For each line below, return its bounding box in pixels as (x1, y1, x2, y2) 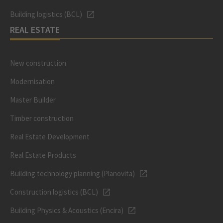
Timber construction (10, 113, 74, 123)
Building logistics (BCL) (10, 9, 82, 19)
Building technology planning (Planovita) (10, 169, 135, 178)
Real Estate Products (10, 150, 76, 160)
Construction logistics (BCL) (10, 187, 98, 197)
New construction (10, 58, 66, 68)
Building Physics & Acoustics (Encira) (10, 206, 123, 215)
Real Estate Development (10, 132, 90, 141)
